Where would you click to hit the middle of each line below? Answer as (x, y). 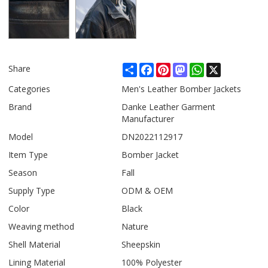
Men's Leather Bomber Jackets (182, 89)
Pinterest (188, 68)
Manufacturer (148, 119)
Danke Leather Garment (169, 107)
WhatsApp (224, 68)
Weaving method (42, 227)
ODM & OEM (147, 191)
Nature (135, 227)
